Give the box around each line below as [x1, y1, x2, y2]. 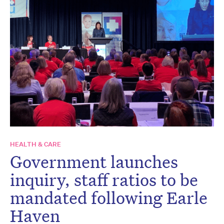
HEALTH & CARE [10, 139, 61, 148]
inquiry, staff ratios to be [10, 168, 198, 190]
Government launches [10, 150, 178, 172]
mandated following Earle [10, 186, 207, 208]
